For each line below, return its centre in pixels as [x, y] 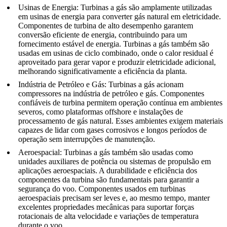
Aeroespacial [39, 153]
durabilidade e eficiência [145, 171]
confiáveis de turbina [51, 103]
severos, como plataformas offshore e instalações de [101, 112]
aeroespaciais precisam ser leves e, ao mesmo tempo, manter [114, 198]
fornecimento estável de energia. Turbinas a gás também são [114, 44]
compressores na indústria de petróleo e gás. [89, 94]
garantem [177, 26]
